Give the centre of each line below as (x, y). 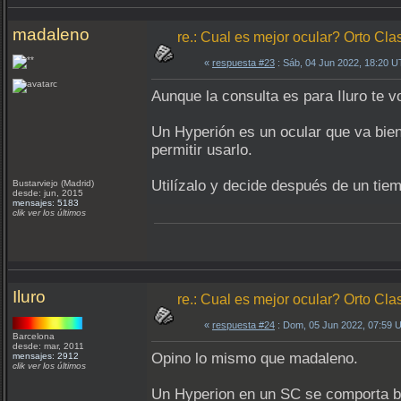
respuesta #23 (243, 63)
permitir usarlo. (202, 150)
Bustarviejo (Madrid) (55, 183)
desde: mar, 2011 (48, 346)
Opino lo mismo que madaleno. (255, 358)
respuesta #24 (243, 325)
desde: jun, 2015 (48, 193)
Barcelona (35, 336)
